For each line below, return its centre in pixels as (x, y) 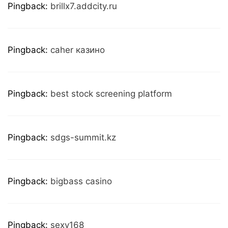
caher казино (78, 50)
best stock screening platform (111, 93)
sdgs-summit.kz (83, 137)
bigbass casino (81, 181)
